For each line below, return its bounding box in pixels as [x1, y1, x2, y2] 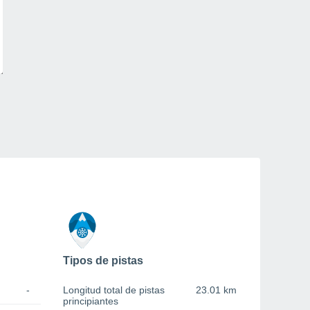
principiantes [63, 295, 118, 307]
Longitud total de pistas [63, 284, 165, 296]
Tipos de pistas [63, 255, 143, 267]
